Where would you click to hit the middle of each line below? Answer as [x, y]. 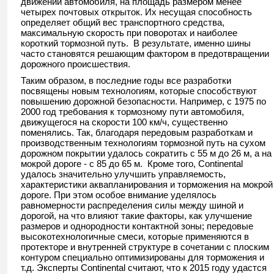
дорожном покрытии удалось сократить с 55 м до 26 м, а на [146, 153]
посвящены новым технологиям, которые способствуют [139, 91]
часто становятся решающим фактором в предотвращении [145, 54]
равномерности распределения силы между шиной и [132, 205]
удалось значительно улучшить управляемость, [123, 174]
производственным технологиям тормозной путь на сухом [143, 143]
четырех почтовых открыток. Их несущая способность [136, 12]
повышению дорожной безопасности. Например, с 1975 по [143, 101]
